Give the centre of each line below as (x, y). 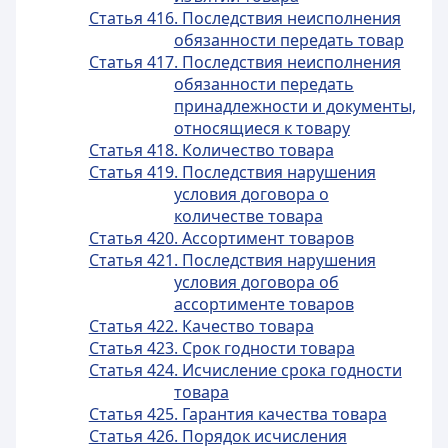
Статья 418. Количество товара (211, 150)
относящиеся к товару (261, 128)
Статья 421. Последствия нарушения (232, 260)
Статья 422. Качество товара (201, 326)
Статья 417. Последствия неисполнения (244, 62)
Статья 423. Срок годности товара (221, 348)
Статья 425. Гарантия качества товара (237, 414)
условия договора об (256, 282)
